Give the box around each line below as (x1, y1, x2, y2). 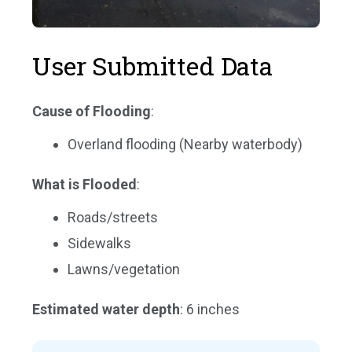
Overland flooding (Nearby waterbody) (68, 135, 302, 152)
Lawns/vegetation (68, 260, 180, 277)
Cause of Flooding (32, 102, 151, 119)
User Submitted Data (32, 48, 273, 82)
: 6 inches (180, 300, 240, 317)
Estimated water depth (32, 300, 180, 317)
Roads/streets (68, 208, 158, 225)
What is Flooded (32, 175, 137, 192)
